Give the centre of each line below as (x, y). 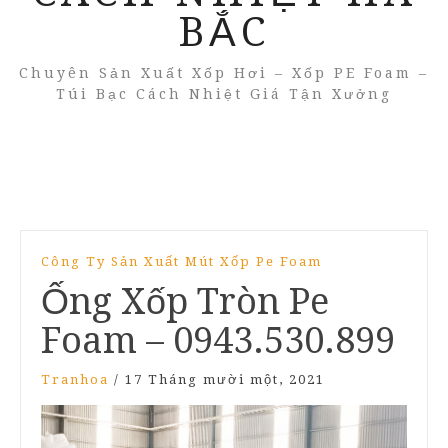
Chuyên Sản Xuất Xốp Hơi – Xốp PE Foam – (224, 73)
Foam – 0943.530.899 (218, 341)
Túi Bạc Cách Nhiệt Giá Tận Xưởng (224, 94)
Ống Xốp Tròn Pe (185, 302)
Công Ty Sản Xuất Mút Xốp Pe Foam (181, 262)
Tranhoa (75, 380)
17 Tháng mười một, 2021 (225, 380)
